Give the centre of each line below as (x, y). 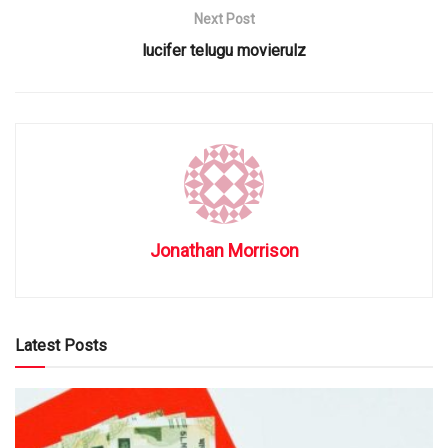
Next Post (224, 18)
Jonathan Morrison (224, 250)
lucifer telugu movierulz (224, 50)
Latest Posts (61, 345)
